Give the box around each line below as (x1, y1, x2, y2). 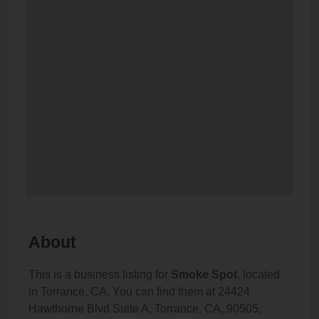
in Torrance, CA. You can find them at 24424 (28, 286, 250, 298)
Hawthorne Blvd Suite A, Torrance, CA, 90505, (28, 303, 261, 315)
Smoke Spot (171, 268, 237, 281)
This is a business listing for (28, 268, 171, 281)
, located (237, 268, 280, 281)
